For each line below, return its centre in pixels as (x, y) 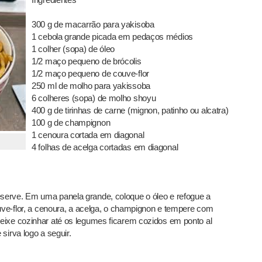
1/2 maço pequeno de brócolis (87, 61)
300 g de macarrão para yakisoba (93, 24)
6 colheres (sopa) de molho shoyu (94, 98)
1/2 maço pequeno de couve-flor (90, 73)
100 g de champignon (71, 123)
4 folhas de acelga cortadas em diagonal (105, 147)
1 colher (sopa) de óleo (73, 49)
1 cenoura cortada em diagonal (88, 135)
